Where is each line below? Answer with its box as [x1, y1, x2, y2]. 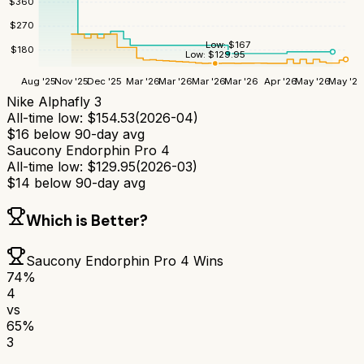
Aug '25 [21, 75, 57, 87]
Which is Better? [26, 210, 148, 231]
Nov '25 [54, 75, 89, 87]
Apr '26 [263, 75, 297, 87]
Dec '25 [86, 75, 122, 87]
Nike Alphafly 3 [6, 93, 102, 110]
